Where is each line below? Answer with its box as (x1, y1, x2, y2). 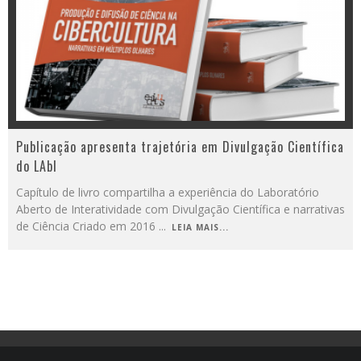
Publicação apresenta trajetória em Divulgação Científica (16, 137, 344, 156)
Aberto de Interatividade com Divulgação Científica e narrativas (16, 201, 345, 217)
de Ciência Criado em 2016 (16, 218, 159, 234)
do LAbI (16, 156, 57, 176)
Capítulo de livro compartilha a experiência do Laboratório (16, 185, 319, 200)
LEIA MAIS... (172, 222, 229, 233)
